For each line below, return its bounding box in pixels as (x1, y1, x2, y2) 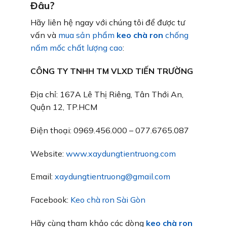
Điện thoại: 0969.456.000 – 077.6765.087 (30, 125, 189, 135)
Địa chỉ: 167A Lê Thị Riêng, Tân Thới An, (30, 89, 183, 99)
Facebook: (30, 195, 70, 205)
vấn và (30, 30, 58, 41)
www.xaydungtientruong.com (66, 148, 176, 159)
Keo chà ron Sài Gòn (70, 195, 145, 205)
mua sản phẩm (58, 30, 117, 41)
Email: (30, 171, 55, 182)
